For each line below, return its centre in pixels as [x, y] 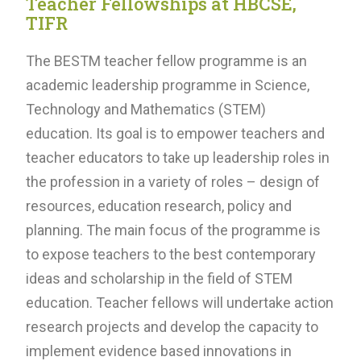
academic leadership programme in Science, [168, 85]
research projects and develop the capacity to [172, 326]
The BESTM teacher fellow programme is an [166, 60]
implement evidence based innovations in [159, 351]
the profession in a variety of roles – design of [173, 181]
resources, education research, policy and [159, 205]
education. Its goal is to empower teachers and [175, 133]
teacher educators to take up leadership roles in [178, 157]
